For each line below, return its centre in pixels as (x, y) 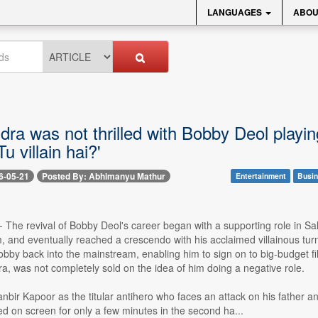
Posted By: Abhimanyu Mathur (103, 176)
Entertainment (261, 176)
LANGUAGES (236, 12)
